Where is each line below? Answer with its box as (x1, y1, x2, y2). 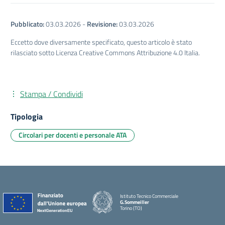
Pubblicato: (11, 19, 44, 29)
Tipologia (11, 110, 43, 123)
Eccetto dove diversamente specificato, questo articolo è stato (11, 37, 192, 47)
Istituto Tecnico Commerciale (120, 192, 178, 200)
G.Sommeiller (120, 198, 149, 206)
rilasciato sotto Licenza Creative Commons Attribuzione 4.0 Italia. (11, 47, 200, 58)
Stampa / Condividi (20, 88, 83, 100)
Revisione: (87, 19, 118, 29)
